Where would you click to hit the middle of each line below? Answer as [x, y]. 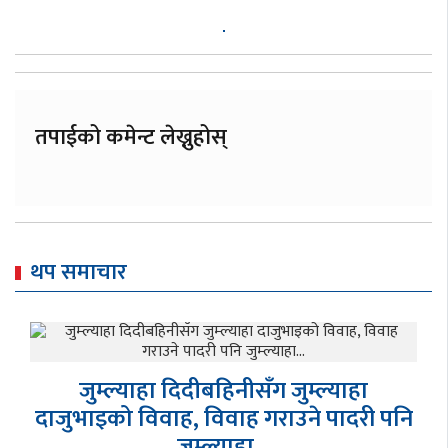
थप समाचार [78, 272]
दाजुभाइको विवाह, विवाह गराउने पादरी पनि [201, 418]
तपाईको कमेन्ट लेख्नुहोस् [131, 137]
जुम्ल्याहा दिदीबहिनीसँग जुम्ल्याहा [202, 390]
